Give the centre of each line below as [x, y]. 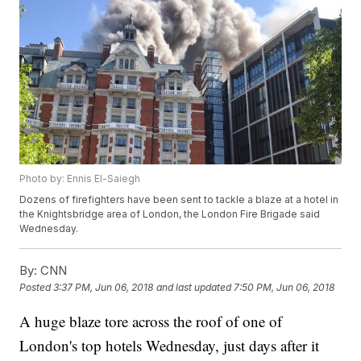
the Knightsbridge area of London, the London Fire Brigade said [170, 214]
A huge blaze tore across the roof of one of [151, 321]
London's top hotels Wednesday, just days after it [170, 345]
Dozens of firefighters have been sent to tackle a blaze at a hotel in [179, 199]
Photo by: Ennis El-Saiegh [80, 178]
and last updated [194, 287]
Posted [37, 287]
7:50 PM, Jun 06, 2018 [284, 287]
